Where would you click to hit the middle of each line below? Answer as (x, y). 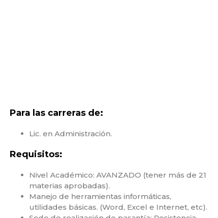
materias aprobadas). (70, 185)
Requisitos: (36, 154)
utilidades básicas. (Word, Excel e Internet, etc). (118, 207)
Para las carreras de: (56, 113)
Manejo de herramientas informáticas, (100, 196)
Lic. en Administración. (71, 133)
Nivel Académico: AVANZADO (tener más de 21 (118, 175)
